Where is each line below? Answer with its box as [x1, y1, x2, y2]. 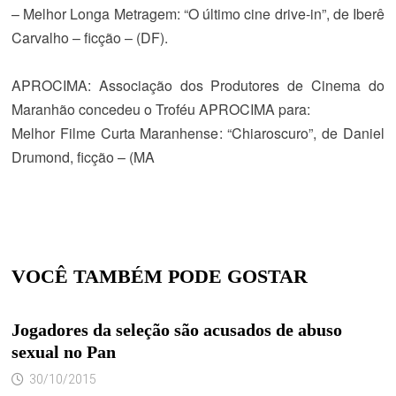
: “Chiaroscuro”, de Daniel [218, 123, 385, 143]
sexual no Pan [11, 342, 116, 362]
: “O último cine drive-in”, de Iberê [176, 4, 385, 24]
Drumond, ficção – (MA [11, 147, 155, 167]
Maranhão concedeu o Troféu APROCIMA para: [11, 99, 310, 119]
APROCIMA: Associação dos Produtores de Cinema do [11, 75, 385, 95]
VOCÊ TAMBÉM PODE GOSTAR [11, 265, 308, 287]
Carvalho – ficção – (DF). [11, 27, 168, 48]
